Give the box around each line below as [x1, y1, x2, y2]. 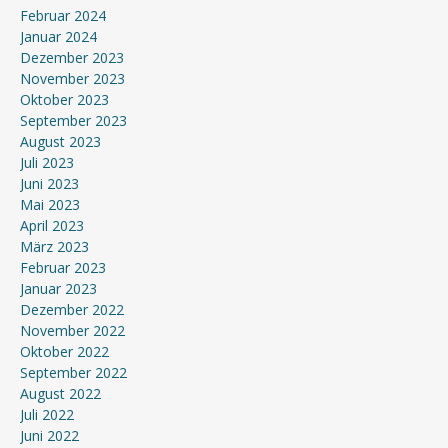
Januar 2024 [20, 27, 97, 46]
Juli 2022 [20, 405, 74, 424]
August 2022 [20, 384, 101, 403]
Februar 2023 [20, 258, 106, 277]
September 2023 [20, 111, 127, 130]
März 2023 [20, 237, 89, 256]
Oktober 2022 [20, 342, 109, 361]
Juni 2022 [20, 426, 79, 445]
